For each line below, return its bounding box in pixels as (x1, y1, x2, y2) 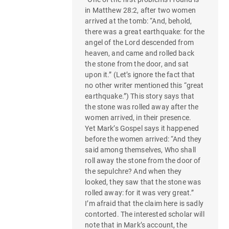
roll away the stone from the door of (85, 156, 201, 165)
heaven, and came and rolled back (85, 49, 194, 58)
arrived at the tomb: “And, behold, (85, 17, 192, 26)
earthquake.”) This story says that (85, 92, 195, 101)
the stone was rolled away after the (85, 103, 199, 111)
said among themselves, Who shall (85, 146, 196, 154)
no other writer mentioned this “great (85, 81, 204, 90)
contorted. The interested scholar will (85, 210, 204, 219)
